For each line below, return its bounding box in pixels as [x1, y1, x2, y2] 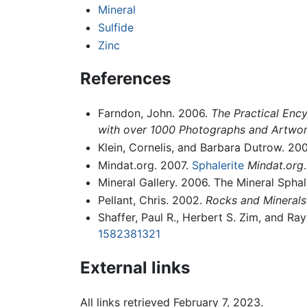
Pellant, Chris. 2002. [97, 193, 206, 207]
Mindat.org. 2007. [97, 158, 192, 172]
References [80, 69, 171, 89]
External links [80, 258, 190, 278]
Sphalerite [191, 158, 244, 172]
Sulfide [97, 20, 134, 34]
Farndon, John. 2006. [97, 106, 211, 121]
